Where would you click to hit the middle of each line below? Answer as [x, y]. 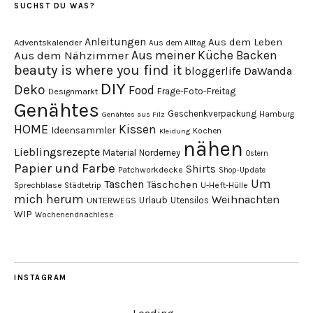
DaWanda [268, 71]
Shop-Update [242, 170]
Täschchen [172, 185]
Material [119, 153]
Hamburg [277, 114]
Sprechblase [38, 185]
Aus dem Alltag [177, 43]
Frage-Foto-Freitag [196, 92]
